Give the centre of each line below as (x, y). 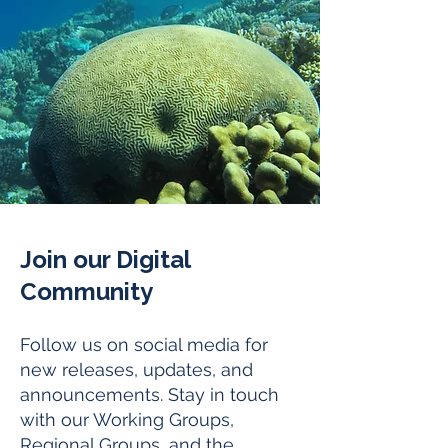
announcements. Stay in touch (149, 394)
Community (86, 291)
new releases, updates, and (136, 369)
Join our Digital (105, 259)
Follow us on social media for (144, 344)
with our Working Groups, (127, 419)
